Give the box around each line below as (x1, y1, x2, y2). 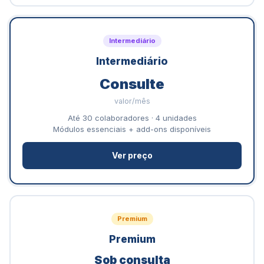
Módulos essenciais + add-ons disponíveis (53, 124, 211, 134)
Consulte (100, 75, 164, 93)
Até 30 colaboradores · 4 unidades (67, 113, 197, 123)
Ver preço (111, 151, 153, 160)
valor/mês (114, 97, 150, 105)
